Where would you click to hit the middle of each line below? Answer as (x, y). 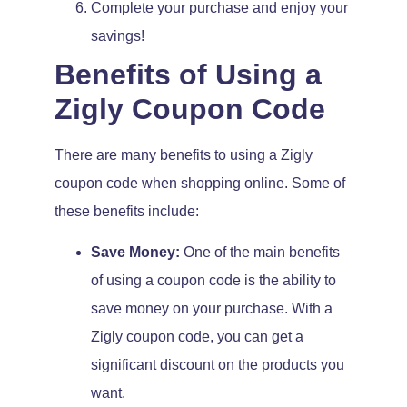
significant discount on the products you (218, 365)
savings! (118, 35)
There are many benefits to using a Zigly (184, 154)
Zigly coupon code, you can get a (197, 337)
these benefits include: (127, 211)
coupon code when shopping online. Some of (200, 183)
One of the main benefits (260, 253)
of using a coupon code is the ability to (213, 281)
